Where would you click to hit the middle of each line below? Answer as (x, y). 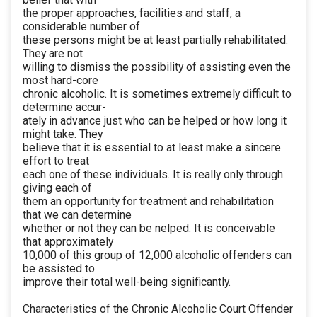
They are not (53, 54)
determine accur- (64, 108)
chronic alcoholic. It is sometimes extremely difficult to (157, 94)
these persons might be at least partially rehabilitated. (155, 40)
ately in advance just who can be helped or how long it (155, 121)
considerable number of (81, 27)
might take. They (63, 134)
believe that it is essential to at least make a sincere (152, 148)
